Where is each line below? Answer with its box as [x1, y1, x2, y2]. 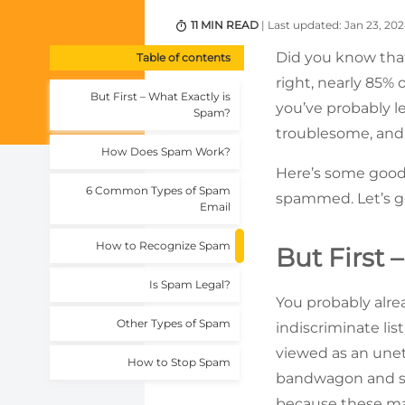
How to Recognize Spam [96, 239, 231, 253]
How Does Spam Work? [101, 145, 231, 159]
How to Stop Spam [127, 355, 231, 370]
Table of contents [137, 51, 231, 65]
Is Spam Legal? [149, 278, 231, 292]
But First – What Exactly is [90, 89, 231, 104]
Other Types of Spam [117, 316, 231, 331]
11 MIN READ [190, 18, 261, 33]
